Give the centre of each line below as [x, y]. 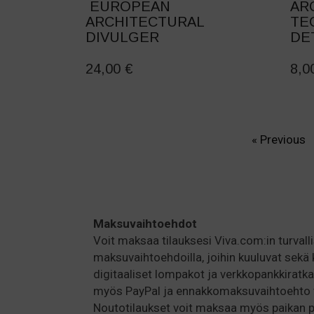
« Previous [279, 140]
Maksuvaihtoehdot [145, 224]
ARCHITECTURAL [145, 22]
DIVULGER [122, 37]
